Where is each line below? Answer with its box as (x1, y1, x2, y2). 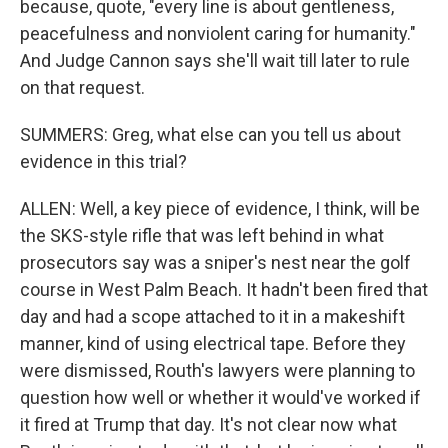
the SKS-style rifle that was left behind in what (20, 225, 384, 246)
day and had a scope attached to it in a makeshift (20, 306, 405, 327)
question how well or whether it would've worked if (20, 387, 421, 408)
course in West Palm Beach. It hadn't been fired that (20, 279, 428, 300)
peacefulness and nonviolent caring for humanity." (20, 23, 416, 44)
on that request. (20, 77, 145, 98)
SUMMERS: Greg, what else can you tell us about (20, 124, 401, 145)
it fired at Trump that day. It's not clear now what (20, 414, 397, 435)
